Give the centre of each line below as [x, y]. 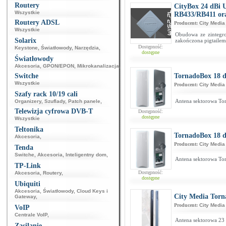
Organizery [28, 101]
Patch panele [84, 101]
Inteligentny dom [86, 155]
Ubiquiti [27, 184]
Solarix [25, 41]
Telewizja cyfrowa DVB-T [54, 111]
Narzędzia [87, 48]
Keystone [26, 48]
